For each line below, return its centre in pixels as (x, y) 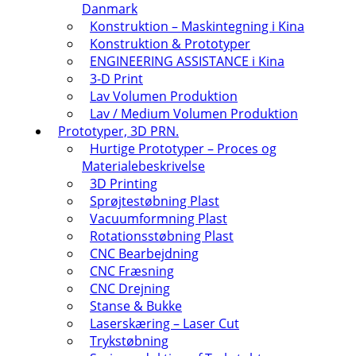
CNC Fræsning (132, 271)
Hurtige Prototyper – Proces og (183, 149)
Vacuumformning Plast (159, 219)
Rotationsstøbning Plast (162, 236)
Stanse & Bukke (136, 306)
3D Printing (124, 184)
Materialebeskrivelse (143, 166)
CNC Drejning (130, 288)
